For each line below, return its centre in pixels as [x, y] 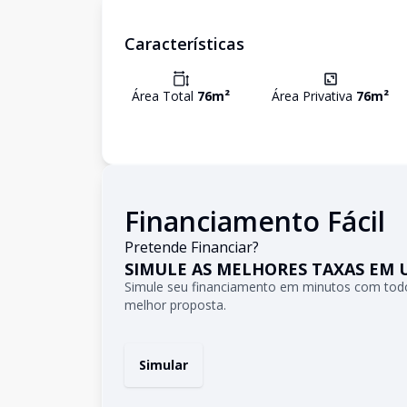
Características [184, 44]
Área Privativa [314, 96]
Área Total [164, 96]
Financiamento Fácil [255, 221]
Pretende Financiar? [192, 247]
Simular [164, 365]
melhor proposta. [175, 305]
